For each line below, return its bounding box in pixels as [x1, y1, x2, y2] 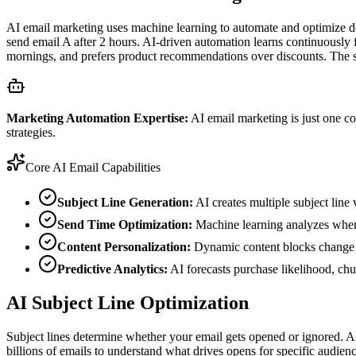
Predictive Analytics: [57, 262, 168, 277]
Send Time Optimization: [57, 218, 192, 232]
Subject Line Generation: [57, 195, 193, 210]
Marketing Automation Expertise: [6, 111, 188, 126]
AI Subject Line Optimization [6, 292, 249, 314]
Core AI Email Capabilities [25, 161, 161, 175]
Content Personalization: [57, 240, 191, 254]
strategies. [6, 126, 56, 140]
